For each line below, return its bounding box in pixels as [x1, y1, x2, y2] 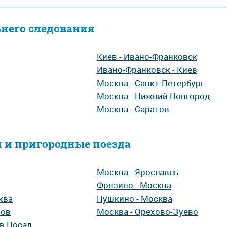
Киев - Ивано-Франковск [96, 51, 197, 62]
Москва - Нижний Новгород [96, 90, 210, 102]
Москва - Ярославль [96, 166, 178, 178]
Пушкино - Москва [96, 193, 172, 204]
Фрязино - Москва [96, 179, 171, 191]
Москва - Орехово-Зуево [96, 206, 198, 217]
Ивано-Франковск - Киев [96, 64, 197, 75]
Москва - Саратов [96, 103, 169, 115]
